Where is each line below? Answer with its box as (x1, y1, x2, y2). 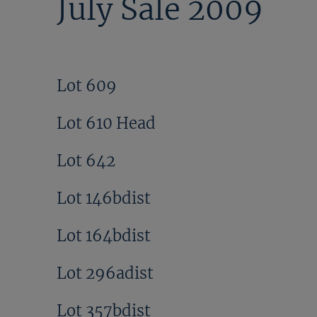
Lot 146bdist (57, 188, 151, 208)
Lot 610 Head (57, 113, 156, 133)
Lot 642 (57, 150, 115, 171)
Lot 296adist (57, 263, 154, 283)
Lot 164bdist (57, 225, 151, 246)
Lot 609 (57, 75, 117, 96)
